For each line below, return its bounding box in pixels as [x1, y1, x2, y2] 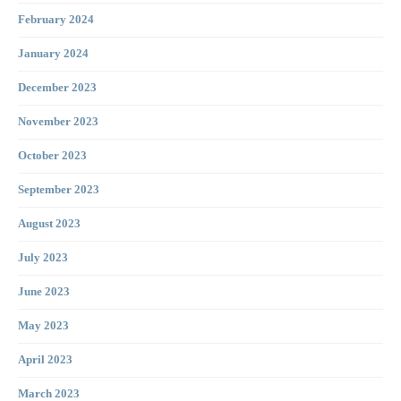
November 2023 [18, 115, 98, 129]
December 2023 [18, 81, 97, 95]
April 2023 [18, 354, 73, 367]
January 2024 [18, 47, 89, 61]
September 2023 [18, 183, 99, 197]
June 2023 [18, 286, 70, 299]
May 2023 [18, 320, 69, 333]
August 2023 [18, 218, 81, 231]
